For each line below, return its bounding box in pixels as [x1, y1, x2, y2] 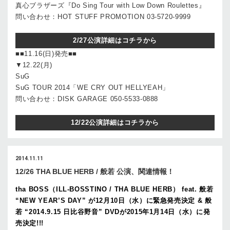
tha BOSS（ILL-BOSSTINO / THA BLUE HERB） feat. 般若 [15, 185, 214, 193]
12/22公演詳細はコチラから [71, 119, 159, 126]
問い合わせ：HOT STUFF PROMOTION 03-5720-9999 [15, 13, 191, 21]
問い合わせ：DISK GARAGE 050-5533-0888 [15, 95, 159, 103]
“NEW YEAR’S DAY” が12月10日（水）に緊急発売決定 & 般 [15, 197, 212, 204]
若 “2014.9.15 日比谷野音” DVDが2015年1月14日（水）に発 [15, 208, 210, 216]
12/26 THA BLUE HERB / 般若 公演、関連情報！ [15, 167, 174, 176]
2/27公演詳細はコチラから [72, 36, 158, 44]
